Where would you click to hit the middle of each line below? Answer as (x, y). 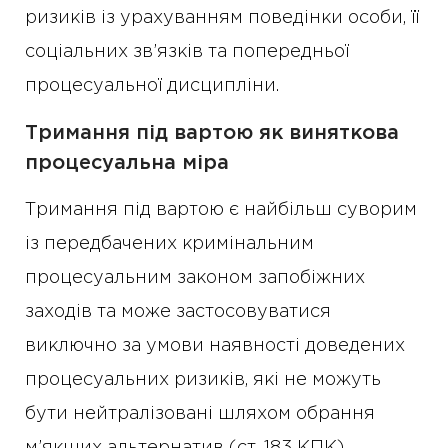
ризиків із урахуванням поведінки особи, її (222, 18)
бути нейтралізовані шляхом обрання (200, 414)
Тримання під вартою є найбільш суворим (221, 210)
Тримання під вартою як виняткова (212, 133)
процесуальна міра (127, 163)
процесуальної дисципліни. (152, 86)
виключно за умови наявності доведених (215, 346)
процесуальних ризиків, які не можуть (203, 380)
